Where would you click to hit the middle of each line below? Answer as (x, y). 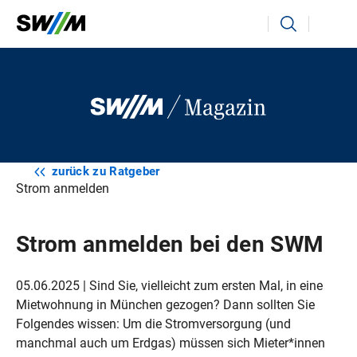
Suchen (292, 18)
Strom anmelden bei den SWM (170, 244)
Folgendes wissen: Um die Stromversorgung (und (153, 324)
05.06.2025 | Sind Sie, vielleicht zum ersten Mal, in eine (169, 285)
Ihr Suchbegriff (67, 18)
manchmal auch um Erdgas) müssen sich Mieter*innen (171, 343)
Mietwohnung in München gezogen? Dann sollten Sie (165, 304)
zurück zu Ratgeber (106, 171)
